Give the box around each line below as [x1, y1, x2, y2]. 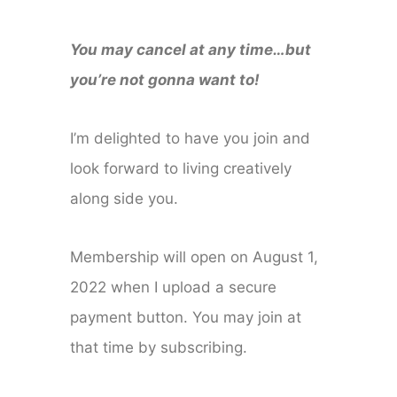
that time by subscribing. [70, 339, 248, 357]
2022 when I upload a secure [70, 278, 277, 297]
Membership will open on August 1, [70, 248, 319, 267]
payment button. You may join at [70, 308, 302, 327]
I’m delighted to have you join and [70, 129, 311, 148]
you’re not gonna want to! [70, 71, 261, 90]
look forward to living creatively [70, 160, 292, 178]
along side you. [70, 190, 179, 208]
